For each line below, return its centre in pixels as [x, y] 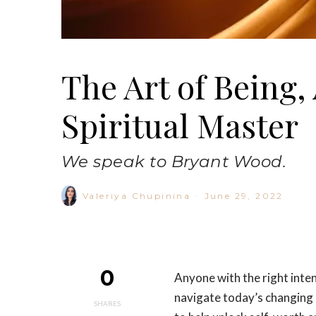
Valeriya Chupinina [137, 195]
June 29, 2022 [244, 195]
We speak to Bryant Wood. [174, 162]
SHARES [107, 304]
